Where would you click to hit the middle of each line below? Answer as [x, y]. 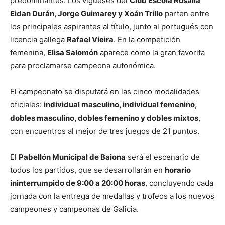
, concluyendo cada [179, 183]
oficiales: [27, 105]
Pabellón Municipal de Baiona [72, 157]
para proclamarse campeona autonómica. [83, 66]
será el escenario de [163, 157]
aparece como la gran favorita [151, 52]
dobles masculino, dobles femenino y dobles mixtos [104, 118]
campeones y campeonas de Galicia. [74, 209]
